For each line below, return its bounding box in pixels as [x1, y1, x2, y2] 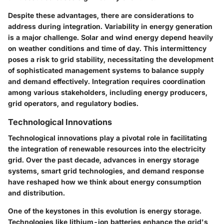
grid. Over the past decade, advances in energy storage [8, 155, 199, 164]
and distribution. [8, 188, 65, 197]
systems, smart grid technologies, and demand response [8, 166, 204, 175]
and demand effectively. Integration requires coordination [8, 76, 205, 85]
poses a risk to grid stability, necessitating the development [8, 54, 213, 63]
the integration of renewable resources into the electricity [8, 144, 205, 153]
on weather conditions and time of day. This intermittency [8, 43, 206, 52]
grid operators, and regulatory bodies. [8, 98, 138, 107]
